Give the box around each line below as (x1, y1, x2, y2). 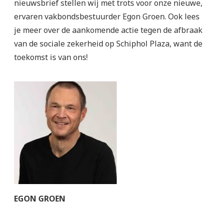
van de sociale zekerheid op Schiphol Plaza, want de (14, 38, 202, 49)
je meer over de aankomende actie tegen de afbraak (14, 25, 202, 35)
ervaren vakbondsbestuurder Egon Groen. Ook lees (14, 11, 200, 22)
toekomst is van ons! (14, 52, 88, 62)
